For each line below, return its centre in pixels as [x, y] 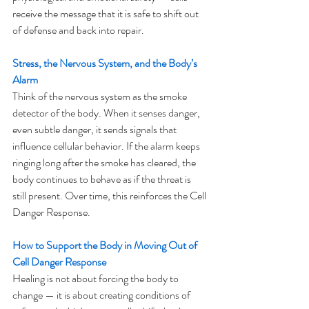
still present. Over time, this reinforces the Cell [110, 196]
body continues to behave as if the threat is [103, 179]
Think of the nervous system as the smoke [101, 96]
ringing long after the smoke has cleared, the [105, 162]
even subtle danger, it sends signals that [96, 129]
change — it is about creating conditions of [102, 295]
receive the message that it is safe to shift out [107, 13]
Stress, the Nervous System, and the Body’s [106, 63]
